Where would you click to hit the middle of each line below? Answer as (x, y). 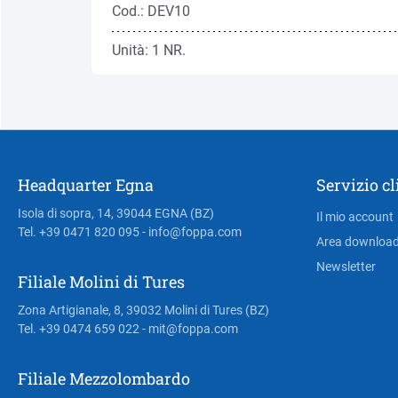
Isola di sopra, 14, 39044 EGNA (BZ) (116, 213)
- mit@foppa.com (189, 329)
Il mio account (355, 217)
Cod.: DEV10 (151, 11)
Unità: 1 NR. (148, 50)
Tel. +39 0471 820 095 (79, 232)
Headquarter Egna (86, 185)
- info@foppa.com (191, 232)
